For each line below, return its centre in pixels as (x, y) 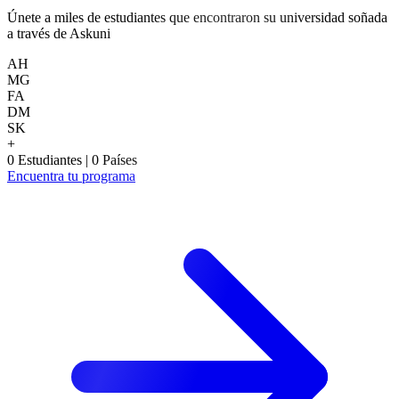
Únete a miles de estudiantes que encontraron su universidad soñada (197, 17)
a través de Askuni (59, 33)
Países (120, 159)
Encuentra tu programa (71, 175)
